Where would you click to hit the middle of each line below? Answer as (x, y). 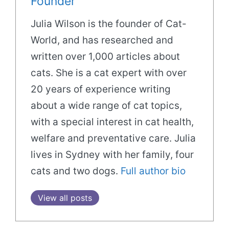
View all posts (65, 198)
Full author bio (153, 171)
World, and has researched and (102, 40)
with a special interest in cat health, (112, 122)
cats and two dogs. (75, 171)
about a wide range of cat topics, (106, 106)
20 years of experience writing (100, 89)
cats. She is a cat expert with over (108, 73)
